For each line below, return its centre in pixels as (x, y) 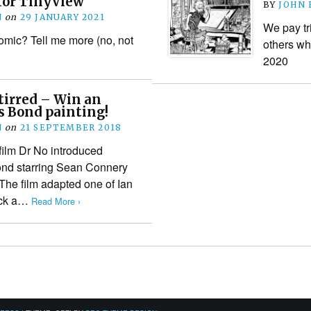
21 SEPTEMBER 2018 (71, 127)
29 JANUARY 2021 (62, 17)
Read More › (56, 201)
